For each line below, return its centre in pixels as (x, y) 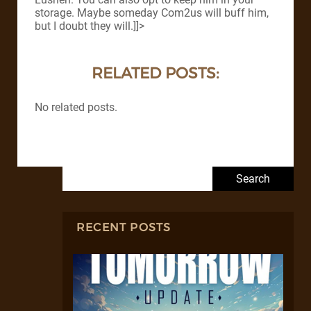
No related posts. (76, 108)
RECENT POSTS (124, 228)
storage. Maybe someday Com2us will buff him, (152, 13)
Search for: (89, 173)
